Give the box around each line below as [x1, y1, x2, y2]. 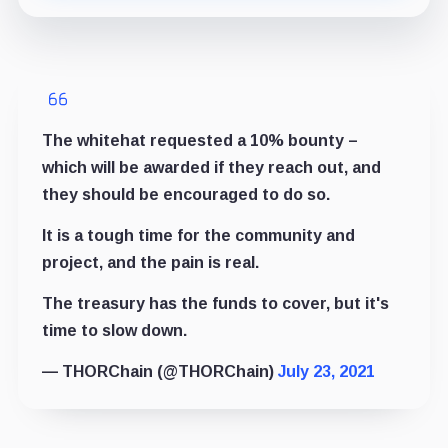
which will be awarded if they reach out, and [41, 158, 381, 176]
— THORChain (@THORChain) [41, 362, 278, 380]
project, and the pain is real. [41, 253, 259, 271]
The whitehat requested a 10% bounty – [41, 131, 358, 149]
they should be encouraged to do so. [41, 185, 330, 203]
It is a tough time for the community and [41, 226, 355, 244]
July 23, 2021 [277, 362, 375, 380]
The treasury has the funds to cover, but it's [41, 294, 389, 312]
